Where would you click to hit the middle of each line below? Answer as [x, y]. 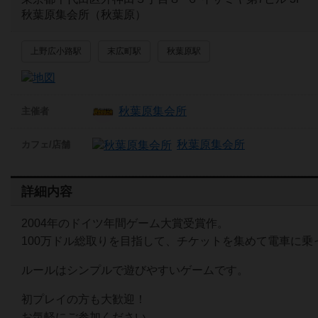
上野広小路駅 [56, 51]
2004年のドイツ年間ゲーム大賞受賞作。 [125, 223]
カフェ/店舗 [46, 145]
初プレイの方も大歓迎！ [84, 299]
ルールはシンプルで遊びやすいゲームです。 [135, 270]
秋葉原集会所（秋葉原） [84, 14]
